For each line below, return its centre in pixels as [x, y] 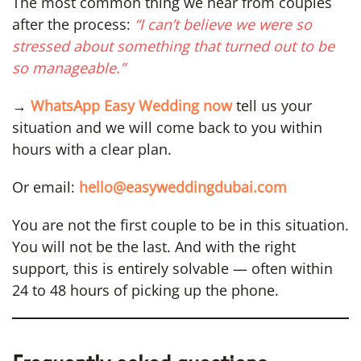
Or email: [46, 187]
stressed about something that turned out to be [173, 46]
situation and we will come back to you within [167, 127]
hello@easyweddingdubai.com [183, 187]
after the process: [73, 24]
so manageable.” [68, 67]
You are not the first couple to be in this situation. [180, 224]
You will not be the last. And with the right [154, 246]
